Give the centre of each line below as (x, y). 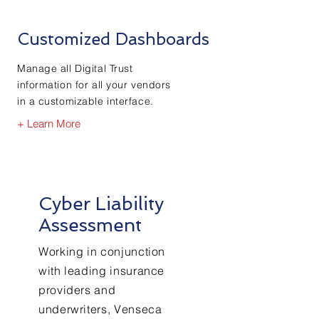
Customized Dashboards (113, 39)
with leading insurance (102, 271)
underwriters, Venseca (100, 309)
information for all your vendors (94, 85)
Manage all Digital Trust (75, 68)
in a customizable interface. (85, 101)
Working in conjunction (102, 251)
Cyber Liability (101, 204)
